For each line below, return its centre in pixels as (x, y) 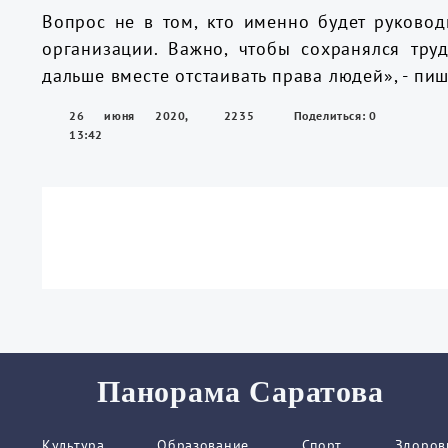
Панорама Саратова (240, 391)
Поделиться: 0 (335, 115)
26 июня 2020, (129, 115)
